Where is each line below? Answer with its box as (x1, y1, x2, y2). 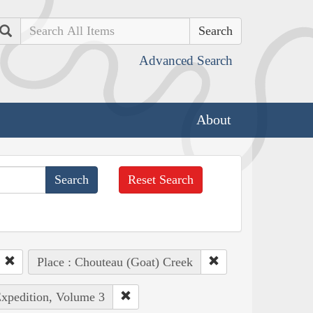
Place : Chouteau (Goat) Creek (36, 254, 193, 269)
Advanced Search (139, 53, 233, 68)
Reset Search (128, 172, 194, 187)
